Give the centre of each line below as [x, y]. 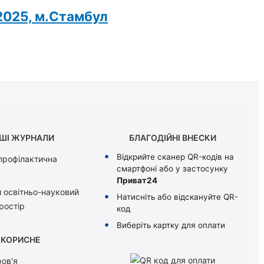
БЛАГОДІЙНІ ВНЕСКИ [173, 138]
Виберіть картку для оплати [171, 225]
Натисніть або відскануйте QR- [178, 197]
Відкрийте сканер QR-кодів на [176, 157]
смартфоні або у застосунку [173, 169]
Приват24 [137, 181]
